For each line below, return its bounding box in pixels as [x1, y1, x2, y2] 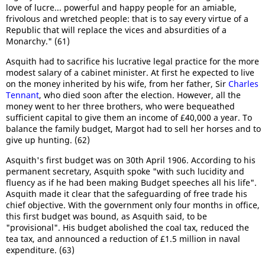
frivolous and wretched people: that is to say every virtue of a [6, 12, 248, 24]
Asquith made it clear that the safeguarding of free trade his [6, 188, 247, 199]
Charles [228, 77, 258, 89]
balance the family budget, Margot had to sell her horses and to [6, 122, 261, 134]
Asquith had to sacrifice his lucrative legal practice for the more [6, 55, 259, 67]
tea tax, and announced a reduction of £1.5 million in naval [6, 232, 240, 244]
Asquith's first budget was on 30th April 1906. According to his [6, 154, 256, 166]
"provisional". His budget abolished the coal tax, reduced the [6, 221, 249, 233]
